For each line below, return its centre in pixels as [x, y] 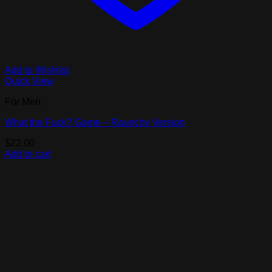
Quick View [29, 81]
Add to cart [28, 154]
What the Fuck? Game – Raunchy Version [95, 122]
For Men [23, 101]
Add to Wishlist [37, 70]
